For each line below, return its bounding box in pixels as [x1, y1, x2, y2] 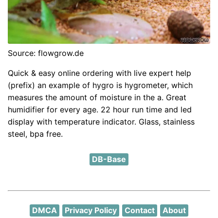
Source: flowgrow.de [8, 48, 84, 58]
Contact [124, 205, 155, 216]
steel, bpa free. [8, 128, 63, 139]
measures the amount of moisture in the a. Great [8, 92, 186, 102]
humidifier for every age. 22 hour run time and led [8, 104, 192, 114]
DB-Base [92, 154, 126, 164]
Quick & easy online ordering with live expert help [8, 68, 191, 78]
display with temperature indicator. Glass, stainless [8, 116, 195, 127]
